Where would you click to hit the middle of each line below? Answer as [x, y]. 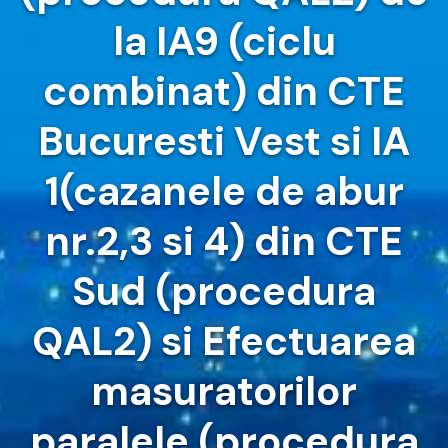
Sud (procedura [224, 291]
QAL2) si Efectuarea [224, 341]
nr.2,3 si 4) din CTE [224, 241]
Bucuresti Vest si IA [224, 141]
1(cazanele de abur [224, 191]
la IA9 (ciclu [224, 41]
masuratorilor [224, 391]
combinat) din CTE [224, 91]
